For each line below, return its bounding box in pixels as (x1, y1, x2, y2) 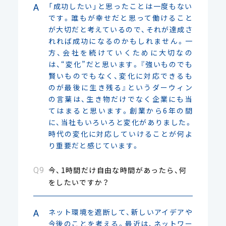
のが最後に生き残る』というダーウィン (48, 82, 193, 92)
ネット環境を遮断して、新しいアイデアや (48, 206, 193, 217)
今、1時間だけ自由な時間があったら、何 (48, 164, 187, 175)
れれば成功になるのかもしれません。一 (48, 35, 193, 46)
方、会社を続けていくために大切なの (48, 47, 193, 58)
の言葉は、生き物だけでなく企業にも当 (48, 93, 193, 104)
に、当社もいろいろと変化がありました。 (48, 117, 193, 127)
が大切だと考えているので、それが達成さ (48, 24, 193, 34)
